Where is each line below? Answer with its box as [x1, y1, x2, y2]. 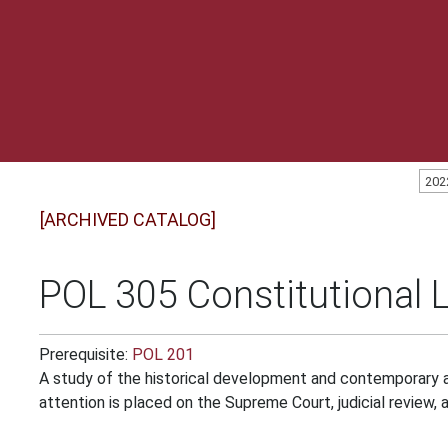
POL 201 [131, 345, 194, 364]
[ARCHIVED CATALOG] [39, 209, 216, 230]
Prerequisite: [38, 345, 132, 364]
